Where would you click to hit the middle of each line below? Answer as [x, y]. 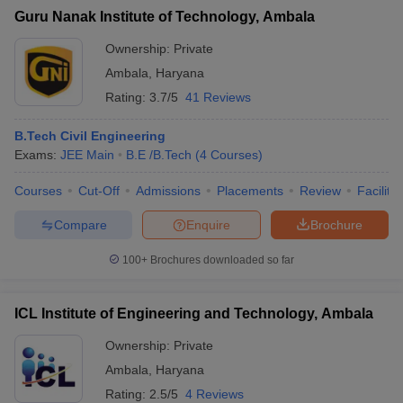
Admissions [168, 191]
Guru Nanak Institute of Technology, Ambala [165, 17]
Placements [250, 191]
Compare [80, 224]
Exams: [37, 155]
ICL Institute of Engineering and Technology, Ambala [194, 313]
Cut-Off [99, 191]
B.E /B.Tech [159, 155]
